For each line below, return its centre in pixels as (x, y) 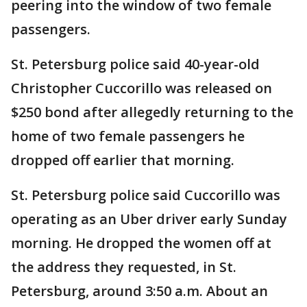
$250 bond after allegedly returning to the (152, 112)
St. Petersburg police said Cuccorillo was (146, 195)
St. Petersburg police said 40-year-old (135, 64)
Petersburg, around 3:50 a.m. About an (139, 291)
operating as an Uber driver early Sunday (149, 219)
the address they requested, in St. (124, 267)
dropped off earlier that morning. (123, 160)
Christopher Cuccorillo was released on (142, 88)
